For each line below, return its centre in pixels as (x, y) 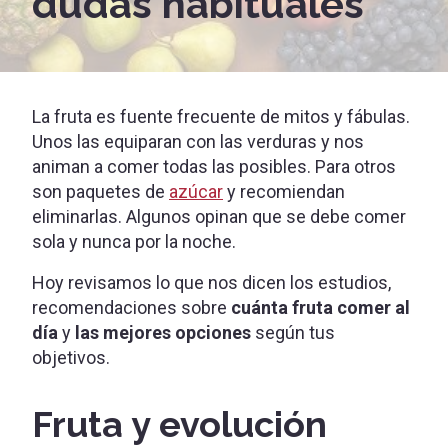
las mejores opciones (163, 333)
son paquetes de (100, 192)
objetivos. (71, 358)
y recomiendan (284, 192)
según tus (293, 333)
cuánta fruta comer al (320, 308)
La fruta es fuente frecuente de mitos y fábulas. (221, 117)
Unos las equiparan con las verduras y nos (198, 142)
